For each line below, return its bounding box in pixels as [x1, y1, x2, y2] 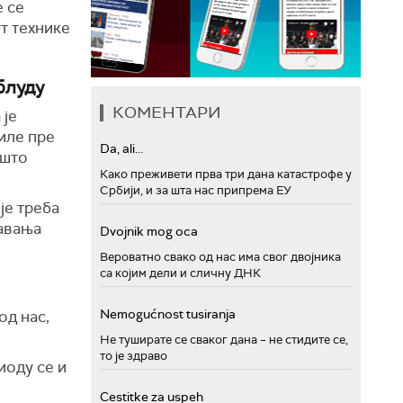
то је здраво [100, 348, 167, 363]
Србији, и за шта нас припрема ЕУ [100, 183, 291, 198]
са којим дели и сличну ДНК [100, 265, 261, 281]
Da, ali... [100, 140, 143, 157]
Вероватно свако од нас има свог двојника [100, 249, 341, 264]
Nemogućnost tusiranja [100, 306, 236, 322]
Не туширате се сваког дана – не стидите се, [100, 332, 348, 347]
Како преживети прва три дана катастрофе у [100, 166, 352, 182]
